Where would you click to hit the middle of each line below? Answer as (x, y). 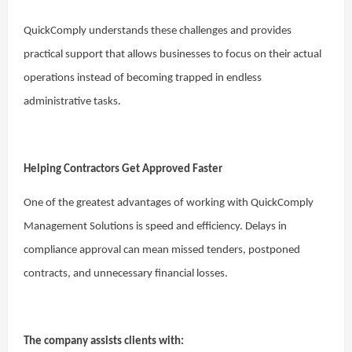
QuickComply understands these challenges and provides (158, 31)
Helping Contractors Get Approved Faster (123, 169)
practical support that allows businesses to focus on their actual (172, 55)
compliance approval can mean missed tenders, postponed (162, 250)
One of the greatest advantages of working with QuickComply (169, 203)
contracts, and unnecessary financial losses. (126, 274)
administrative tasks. (72, 102)
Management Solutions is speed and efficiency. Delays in (155, 227)
